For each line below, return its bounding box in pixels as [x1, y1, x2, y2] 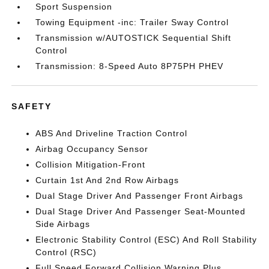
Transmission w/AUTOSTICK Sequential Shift [35, 33, 232, 43]
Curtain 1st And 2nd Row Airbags [35, 175, 180, 185]
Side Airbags [35, 219, 91, 229]
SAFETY [11, 101, 52, 111]
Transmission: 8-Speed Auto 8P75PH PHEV [35, 61, 224, 71]
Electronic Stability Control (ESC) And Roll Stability [35, 235, 258, 244]
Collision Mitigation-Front [35, 160, 146, 169]
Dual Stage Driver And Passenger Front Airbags [35, 191, 244, 201]
